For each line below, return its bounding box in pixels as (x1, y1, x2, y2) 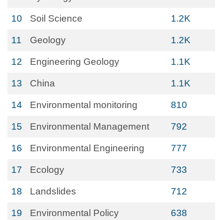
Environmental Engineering (30, 143, 144, 153)
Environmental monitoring (30, 100, 137, 110)
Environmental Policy (30, 208, 119, 218)
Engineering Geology (30, 56, 119, 67)
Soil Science (30, 13, 82, 24)
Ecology (30, 165, 64, 175)
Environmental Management (30, 121, 149, 132)
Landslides (30, 186, 76, 196)
